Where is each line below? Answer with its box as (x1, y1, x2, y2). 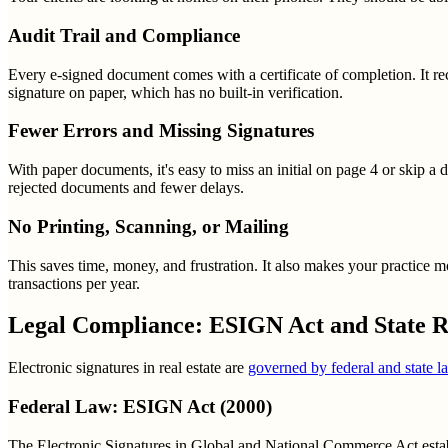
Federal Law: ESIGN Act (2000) (8, 396, 272, 418)
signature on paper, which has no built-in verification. (8, 83, 343, 101)
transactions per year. (8, 274, 140, 292)
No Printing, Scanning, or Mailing (8, 215, 289, 237)
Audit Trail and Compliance (8, 24, 240, 46)
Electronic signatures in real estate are (8, 359, 248, 377)
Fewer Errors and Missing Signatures (8, 120, 314, 142)
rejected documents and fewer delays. (8, 179, 244, 197)
